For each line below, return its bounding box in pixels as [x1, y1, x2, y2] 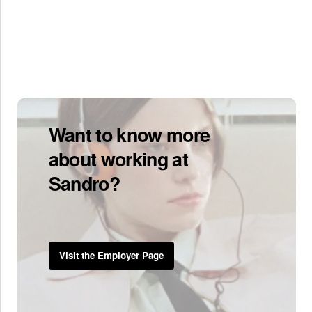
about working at [48, 145, 189, 172]
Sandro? [48, 169, 120, 196]
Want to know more [48, 120, 210, 148]
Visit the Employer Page [58, 249, 164, 263]
